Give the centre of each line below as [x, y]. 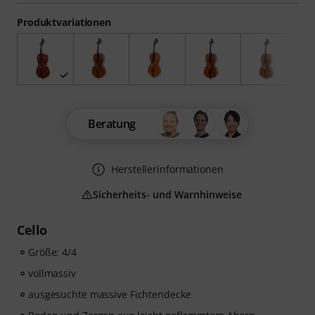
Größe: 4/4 [52, 252]
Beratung [112, 124]
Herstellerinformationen [167, 169]
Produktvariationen [64, 22]
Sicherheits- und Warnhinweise [167, 195]
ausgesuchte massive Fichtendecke [110, 295]
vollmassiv [52, 274]
